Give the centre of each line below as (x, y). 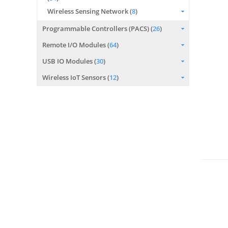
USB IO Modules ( (69, 61)
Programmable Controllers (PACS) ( (97, 28)
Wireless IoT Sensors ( (76, 77)
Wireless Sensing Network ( (90, 11)
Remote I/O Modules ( (76, 45)
